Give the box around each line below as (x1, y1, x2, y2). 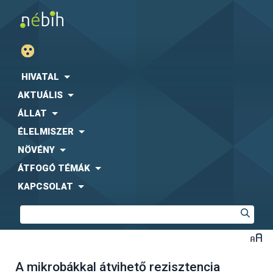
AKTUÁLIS (18, 90, 63, 101)
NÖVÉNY (18, 144, 55, 155)
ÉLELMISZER (18, 126, 74, 137)
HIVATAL (21, 71, 59, 82)
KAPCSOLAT (18, 181, 73, 192)
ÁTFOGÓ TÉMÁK (18, 163, 90, 174)
